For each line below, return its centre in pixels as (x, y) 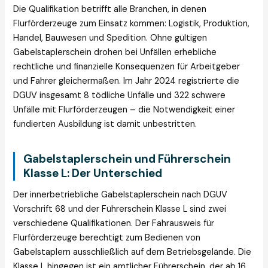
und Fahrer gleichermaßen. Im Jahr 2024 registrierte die (127, 81)
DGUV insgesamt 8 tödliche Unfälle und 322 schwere (120, 96)
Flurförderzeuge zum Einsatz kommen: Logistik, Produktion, (132, 24)
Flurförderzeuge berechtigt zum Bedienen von (107, 237)
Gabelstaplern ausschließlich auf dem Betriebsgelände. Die (133, 252)
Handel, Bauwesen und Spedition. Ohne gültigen (110, 38)
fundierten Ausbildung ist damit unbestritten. (105, 124)
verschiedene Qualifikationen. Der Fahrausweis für (114, 223)
